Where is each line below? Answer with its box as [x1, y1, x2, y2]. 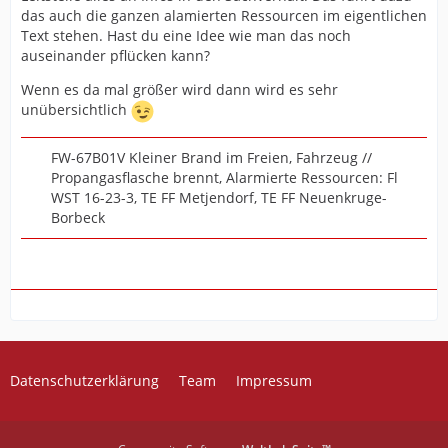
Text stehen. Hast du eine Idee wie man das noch [21, 26, 351, 46]
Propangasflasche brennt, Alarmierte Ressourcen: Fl [51, 168, 398, 188]
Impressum [236, 371, 312, 391]
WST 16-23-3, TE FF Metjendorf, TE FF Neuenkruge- [51, 188, 387, 208]
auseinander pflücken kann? [21, 46, 210, 66]
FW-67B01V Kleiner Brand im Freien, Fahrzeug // [51, 148, 372, 168]
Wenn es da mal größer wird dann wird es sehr [21, 80, 338, 100]
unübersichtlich [21, 100, 131, 120]
